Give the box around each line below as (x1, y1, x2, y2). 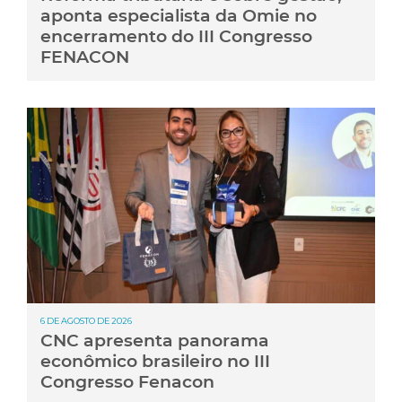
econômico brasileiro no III (40, 351, 270, 371)
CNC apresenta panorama (40, 330, 269, 351)
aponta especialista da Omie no (40, 5, 317, 26)
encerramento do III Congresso (40, 26, 312, 47)
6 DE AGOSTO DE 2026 (40, 316, 132, 327)
